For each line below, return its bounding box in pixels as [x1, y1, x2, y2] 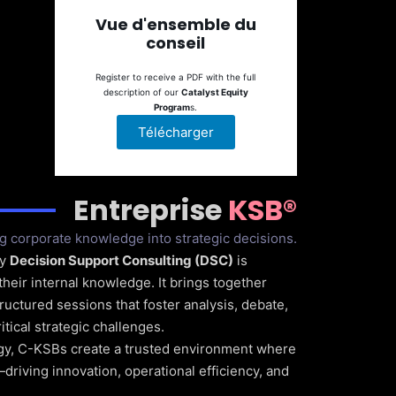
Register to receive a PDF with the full [95, 71, 256, 82]
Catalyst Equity [180, 86, 248, 97]
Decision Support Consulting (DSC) [10, 251, 234, 269]
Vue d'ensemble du [95, 12, 256, 35]
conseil [146, 31, 206, 54]
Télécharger [137, 123, 214, 141]
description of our [103, 86, 181, 97]
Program [154, 101, 191, 112]
